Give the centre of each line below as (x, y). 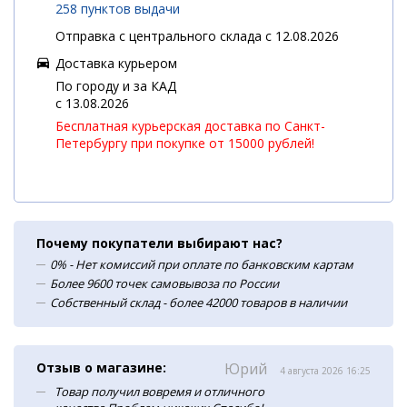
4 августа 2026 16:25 (325, 371)
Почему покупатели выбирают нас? (159, 243)
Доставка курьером (116, 63)
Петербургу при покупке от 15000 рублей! (185, 143)
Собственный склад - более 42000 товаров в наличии (199, 303)
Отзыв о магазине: (101, 367)
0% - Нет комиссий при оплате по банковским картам (202, 264)
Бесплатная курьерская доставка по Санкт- (190, 126)
